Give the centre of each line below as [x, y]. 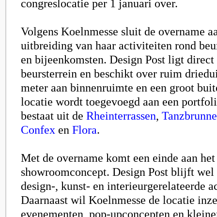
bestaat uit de [54, 116]
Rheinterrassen [121, 116]
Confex [38, 130]
